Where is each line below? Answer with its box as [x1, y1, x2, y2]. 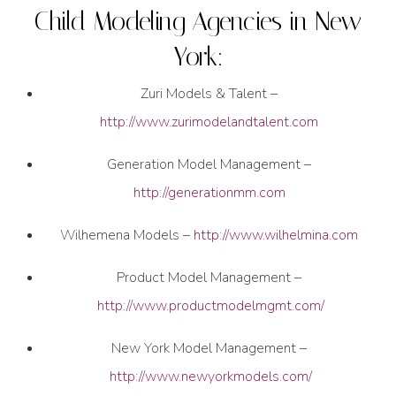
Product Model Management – [117, 268, 302, 288]
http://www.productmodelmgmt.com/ [97, 296, 325, 316]
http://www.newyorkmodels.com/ [110, 367, 313, 387]
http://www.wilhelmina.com [194, 225, 359, 246]
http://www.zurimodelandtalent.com [100, 112, 319, 133]
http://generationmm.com [133, 183, 286, 203]
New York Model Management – [111, 339, 308, 359]
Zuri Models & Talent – [141, 84, 278, 104]
